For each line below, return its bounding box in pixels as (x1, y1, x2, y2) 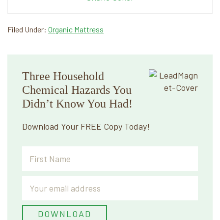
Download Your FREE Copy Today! (22, 121, 150, 132)
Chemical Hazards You (22, 83, 132, 96)
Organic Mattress (48, 25, 104, 34)
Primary (7, 55, 50, 69)
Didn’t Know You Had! (22, 97, 133, 110)
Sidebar (7, 70, 48, 85)
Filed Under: (7, 25, 48, 34)
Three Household (22, 70, 104, 82)
